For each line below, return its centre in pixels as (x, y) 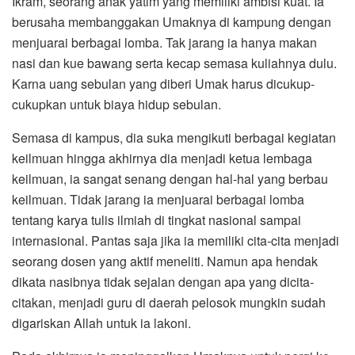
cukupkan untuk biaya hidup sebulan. (116, 104)
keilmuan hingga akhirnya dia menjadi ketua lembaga (164, 158)
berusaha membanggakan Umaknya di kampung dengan (172, 21)
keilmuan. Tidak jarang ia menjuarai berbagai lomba (158, 199)
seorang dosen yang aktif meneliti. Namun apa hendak (165, 261)
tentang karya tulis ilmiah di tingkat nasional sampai (157, 219)
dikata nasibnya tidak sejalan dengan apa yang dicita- (163, 281)
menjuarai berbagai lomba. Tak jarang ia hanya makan (164, 42)
